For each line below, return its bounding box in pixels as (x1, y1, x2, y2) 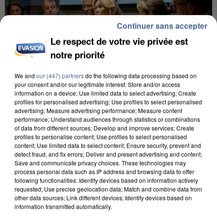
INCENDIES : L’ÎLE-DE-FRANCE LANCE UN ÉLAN (5, 97, 202, 108)
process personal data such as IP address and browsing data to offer (15, 167, 194, 175)
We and (15, 71, 36, 79)
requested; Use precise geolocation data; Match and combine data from (15, 184, 202, 193)
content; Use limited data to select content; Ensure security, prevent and (15, 140, 201, 149)
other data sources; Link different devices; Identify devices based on (15, 193, 192, 201)
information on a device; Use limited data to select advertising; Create (15, 88, 196, 97)
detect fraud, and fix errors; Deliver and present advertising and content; (15, 149, 202, 158)
